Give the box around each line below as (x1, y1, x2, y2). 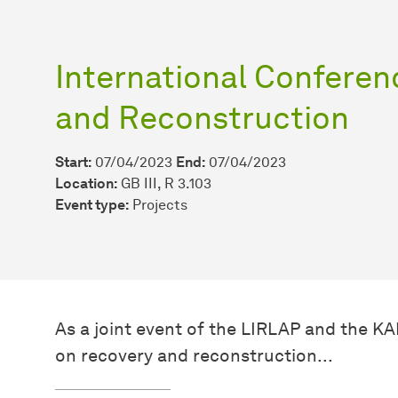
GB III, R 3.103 (117, 174, 211, 192)
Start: (55, 153, 92, 171)
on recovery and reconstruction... (55, 344, 333, 366)
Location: (55, 174, 117, 192)
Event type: (55, 195, 129, 213)
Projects (132, 195, 187, 213)
